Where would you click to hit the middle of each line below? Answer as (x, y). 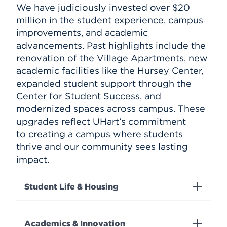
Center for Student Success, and (89, 96)
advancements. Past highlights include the (111, 45)
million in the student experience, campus (110, 20)
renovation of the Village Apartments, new (112, 58)
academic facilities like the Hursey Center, (110, 70)
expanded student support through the (104, 83)
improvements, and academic (82, 32)
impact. (34, 159)
